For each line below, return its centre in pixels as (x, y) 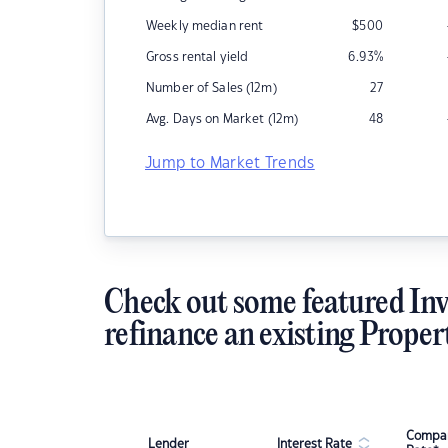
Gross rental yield (197, 57)
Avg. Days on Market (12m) (222, 119)
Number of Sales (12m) (211, 88)
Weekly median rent (205, 26)
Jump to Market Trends (230, 163)
